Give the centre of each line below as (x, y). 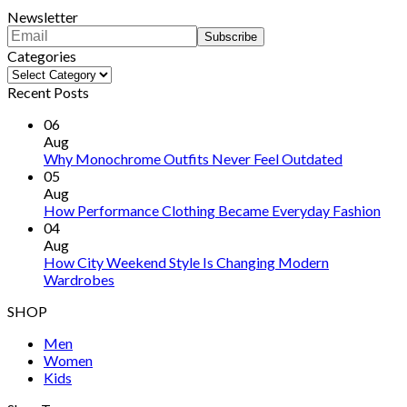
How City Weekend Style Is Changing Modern (186, 263)
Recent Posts (48, 93)
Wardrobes (79, 280)
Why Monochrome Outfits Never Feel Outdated (193, 159)
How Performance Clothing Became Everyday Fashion (212, 211)
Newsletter (43, 17)
